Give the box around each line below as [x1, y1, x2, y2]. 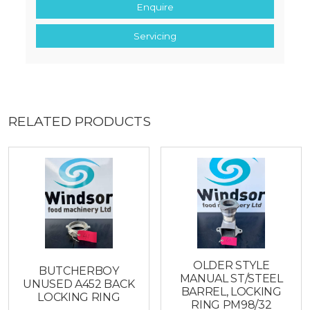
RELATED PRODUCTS [8, 112, 151, 129]
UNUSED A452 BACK [23, 277, 135, 291]
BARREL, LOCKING [181, 285, 282, 299]
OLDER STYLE [193, 259, 270, 273]
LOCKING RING [37, 290, 120, 304]
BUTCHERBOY [38, 264, 119, 277]
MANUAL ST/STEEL [179, 272, 283, 286]
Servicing [134, 30, 176, 42]
